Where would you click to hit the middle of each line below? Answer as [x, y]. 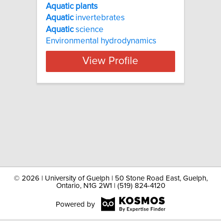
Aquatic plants [72, 6]
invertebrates [99, 18]
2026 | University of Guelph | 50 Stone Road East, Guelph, [114, 178]
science [89, 29]
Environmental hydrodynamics [101, 41]
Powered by [75, 204]
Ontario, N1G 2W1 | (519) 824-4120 [110, 186]
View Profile [110, 61]
